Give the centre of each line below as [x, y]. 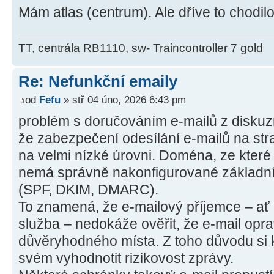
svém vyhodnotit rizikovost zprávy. [126, 258]
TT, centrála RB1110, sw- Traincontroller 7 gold [141, 48]
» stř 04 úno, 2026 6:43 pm [123, 99]
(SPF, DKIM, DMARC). [88, 189]
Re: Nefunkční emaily [98, 82]
